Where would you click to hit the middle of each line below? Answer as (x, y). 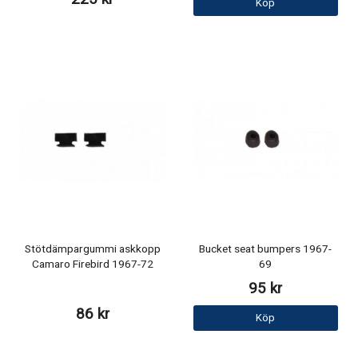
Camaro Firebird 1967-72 (92, 265)
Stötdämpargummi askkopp (92, 250)
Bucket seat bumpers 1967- (266, 250)
